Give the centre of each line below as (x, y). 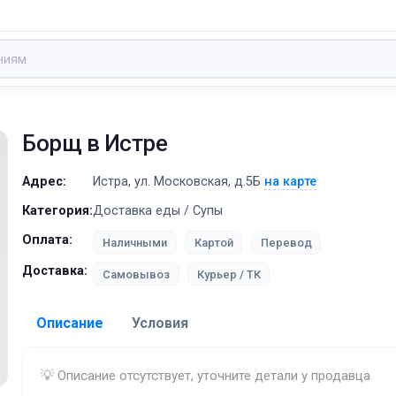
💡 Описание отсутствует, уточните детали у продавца (213, 375)
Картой (213, 243)
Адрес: (45, 182)
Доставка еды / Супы (158, 211)
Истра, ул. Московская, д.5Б (179, 182)
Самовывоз (141, 274)
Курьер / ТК (228, 274)
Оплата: (48, 240)
